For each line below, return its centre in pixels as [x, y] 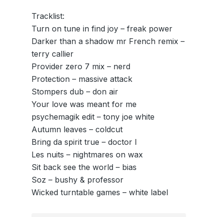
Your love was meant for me [84, 104]
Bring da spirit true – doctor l [84, 142]
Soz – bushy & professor [77, 179]
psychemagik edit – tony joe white [93, 116]
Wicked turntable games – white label [100, 192]
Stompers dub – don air [75, 91]
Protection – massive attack [82, 79]
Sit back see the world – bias [84, 167]
